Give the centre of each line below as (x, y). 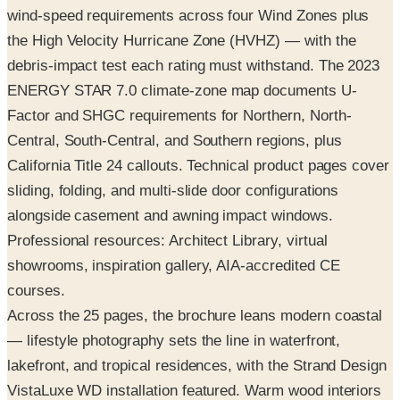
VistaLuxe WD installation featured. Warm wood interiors (195, 348)
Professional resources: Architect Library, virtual (167, 198)
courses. (36, 248)
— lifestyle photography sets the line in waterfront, (174, 298)
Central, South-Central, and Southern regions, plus (175, 98)
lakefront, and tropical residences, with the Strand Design (197, 323)
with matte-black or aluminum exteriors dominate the (181, 373)
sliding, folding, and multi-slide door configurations (173, 148)
